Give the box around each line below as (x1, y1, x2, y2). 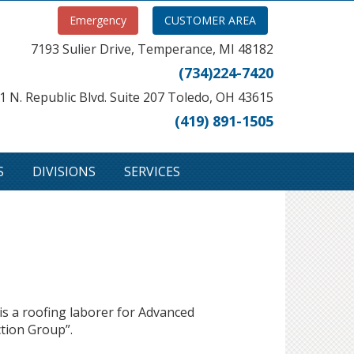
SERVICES (124, 163, 180, 180)
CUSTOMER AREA (164, 13, 256, 28)
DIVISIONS (32, 163, 96, 180)
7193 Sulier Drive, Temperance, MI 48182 (31, 40, 273, 58)
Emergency (70, 13, 126, 28)
